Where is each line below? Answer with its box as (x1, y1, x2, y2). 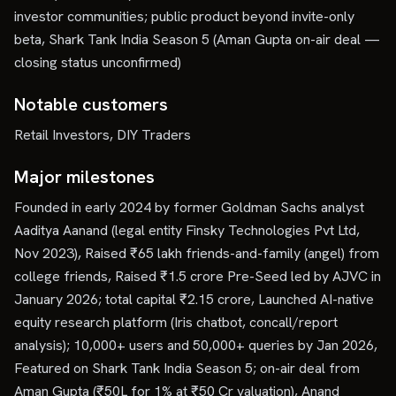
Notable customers (14, 93, 168, 116)
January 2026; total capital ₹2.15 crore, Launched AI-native (14, 290, 374, 308)
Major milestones (14, 165, 155, 188)
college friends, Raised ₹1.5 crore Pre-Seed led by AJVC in (14, 267, 381, 286)
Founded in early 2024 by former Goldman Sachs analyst (14, 198, 364, 217)
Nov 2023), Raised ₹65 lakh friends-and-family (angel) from (14, 244, 379, 263)
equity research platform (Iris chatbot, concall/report (14, 313, 338, 331)
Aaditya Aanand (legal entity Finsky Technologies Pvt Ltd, (14, 221, 360, 240)
